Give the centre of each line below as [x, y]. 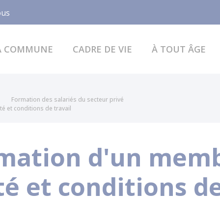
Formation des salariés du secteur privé [68, 99]
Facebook [53, 12]
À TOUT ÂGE [179, 49]
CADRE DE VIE [102, 49]
